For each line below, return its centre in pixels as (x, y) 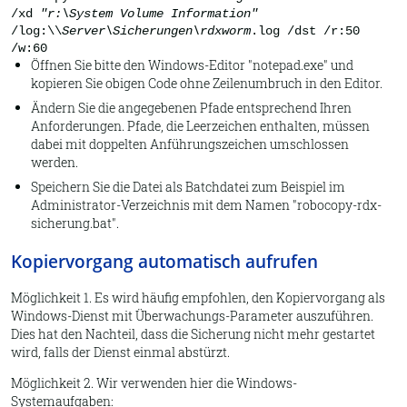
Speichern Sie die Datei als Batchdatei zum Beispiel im (188, 187)
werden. (54, 163)
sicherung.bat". (74, 223)
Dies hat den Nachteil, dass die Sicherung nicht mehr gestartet (193, 333)
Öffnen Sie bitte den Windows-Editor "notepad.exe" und (192, 65)
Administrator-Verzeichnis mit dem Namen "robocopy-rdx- (206, 205)
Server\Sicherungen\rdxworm (156, 31)
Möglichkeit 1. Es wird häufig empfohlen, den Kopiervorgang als (198, 297)
